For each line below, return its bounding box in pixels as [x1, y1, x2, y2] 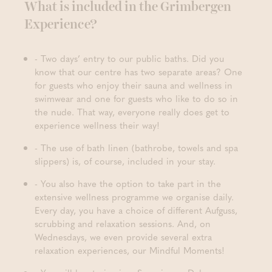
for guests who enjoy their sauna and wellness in [35, 78, 233, 92]
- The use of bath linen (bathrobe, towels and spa [35, 141, 238, 154]
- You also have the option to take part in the [35, 177, 221, 190]
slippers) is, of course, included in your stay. [35, 154, 216, 168]
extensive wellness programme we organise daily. [35, 190, 234, 203]
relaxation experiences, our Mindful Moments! [35, 243, 225, 257]
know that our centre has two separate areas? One [35, 65, 242, 78]
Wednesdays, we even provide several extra [35, 230, 212, 243]
